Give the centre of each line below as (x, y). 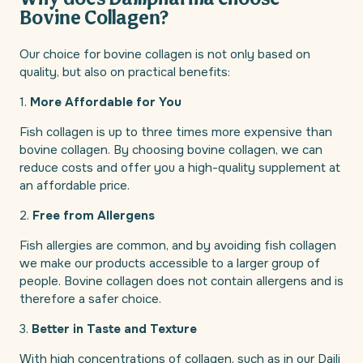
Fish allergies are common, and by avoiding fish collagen (178, 246)
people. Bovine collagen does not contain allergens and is (181, 282)
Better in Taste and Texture (114, 329)
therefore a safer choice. (90, 299)
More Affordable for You (106, 102)
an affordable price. (75, 186)
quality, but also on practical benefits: (125, 73)
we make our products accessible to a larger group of (170, 264)
